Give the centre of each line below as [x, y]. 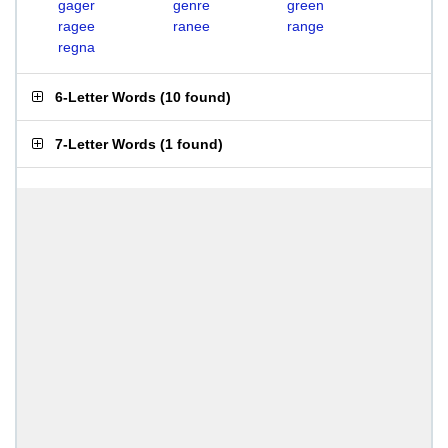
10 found [195, 97]
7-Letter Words [105, 144]
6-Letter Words [105, 97]
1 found [191, 144]
